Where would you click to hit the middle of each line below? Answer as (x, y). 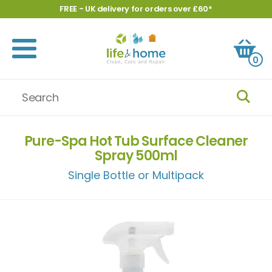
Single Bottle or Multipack (136, 175)
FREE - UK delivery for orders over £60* (136, 9)
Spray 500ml (136, 156)
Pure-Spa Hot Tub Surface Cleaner (136, 141)
